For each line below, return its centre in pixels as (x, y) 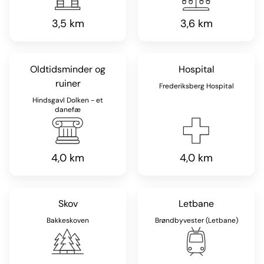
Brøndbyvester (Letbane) (196, 220)
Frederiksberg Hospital (196, 86)
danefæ (68, 110)
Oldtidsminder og (68, 69)
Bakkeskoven (68, 220)
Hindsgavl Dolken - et (68, 100)
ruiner (68, 83)
